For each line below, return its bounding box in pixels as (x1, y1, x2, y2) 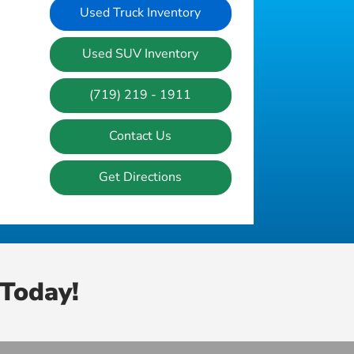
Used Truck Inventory (80, 3, 201, 21)
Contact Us (109, 126, 172, 145)
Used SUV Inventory (82, 44, 199, 62)
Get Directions (99, 168, 183, 186)
